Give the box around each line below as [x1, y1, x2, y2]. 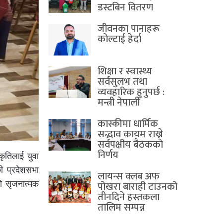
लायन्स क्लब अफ [98, 168, 160, 185]
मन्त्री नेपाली [98, 94, 140, 111]
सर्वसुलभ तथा [98, 73, 147, 91]
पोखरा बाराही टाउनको [98, 178, 177, 196]
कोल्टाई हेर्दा [98, 31, 141, 48]
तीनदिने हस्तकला [98, 189, 160, 206]
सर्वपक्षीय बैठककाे [98, 136, 163, 154]
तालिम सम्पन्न [98, 199, 145, 217]
